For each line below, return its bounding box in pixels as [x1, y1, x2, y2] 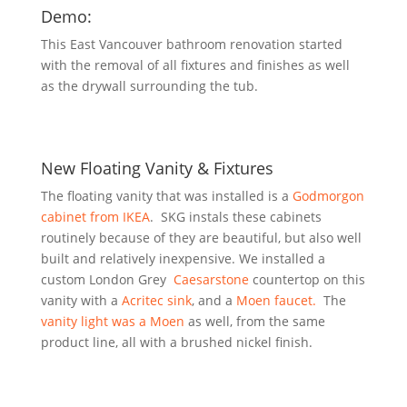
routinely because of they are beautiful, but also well [40, 229, 362, 246]
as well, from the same [184, 313, 325, 330]
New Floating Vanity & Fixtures [40, 157, 273, 179]
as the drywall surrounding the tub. [40, 77, 258, 94]
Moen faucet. [235, 292, 316, 309]
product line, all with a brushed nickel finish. [40, 333, 313, 351]
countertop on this [248, 271, 365, 288]
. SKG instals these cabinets [149, 208, 322, 225]
